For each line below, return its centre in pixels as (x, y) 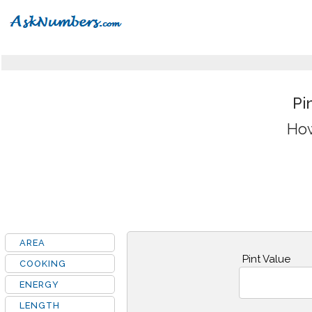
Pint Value (266, 259)
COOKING (43, 264)
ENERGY (39, 284)
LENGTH (40, 305)
